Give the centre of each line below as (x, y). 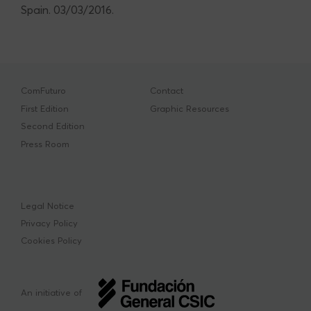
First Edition (45, 108)
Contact (167, 91)
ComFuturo (43, 91)
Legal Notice (48, 205)
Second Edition (53, 126)
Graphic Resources (190, 108)
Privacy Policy (49, 223)
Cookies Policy (51, 241)
